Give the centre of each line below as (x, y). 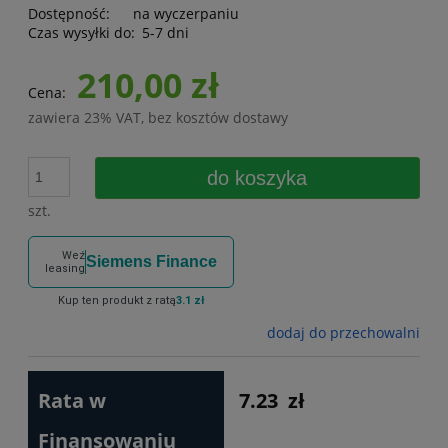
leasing (65, 269)
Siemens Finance (151, 262)
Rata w (72, 401)
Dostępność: (69, 14)
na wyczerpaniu (186, 14)
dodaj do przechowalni (343, 333)
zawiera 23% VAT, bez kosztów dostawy (158, 118)
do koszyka (257, 178)
